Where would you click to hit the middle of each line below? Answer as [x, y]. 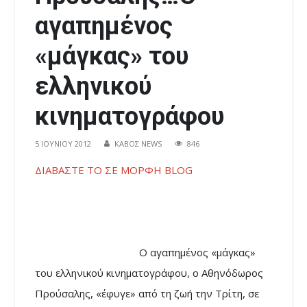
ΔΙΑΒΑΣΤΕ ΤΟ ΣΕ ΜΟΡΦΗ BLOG [125, 170]
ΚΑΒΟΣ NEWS [138, 144]
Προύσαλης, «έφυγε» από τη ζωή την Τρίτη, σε [147, 294]
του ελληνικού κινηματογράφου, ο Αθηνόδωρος [149, 273]
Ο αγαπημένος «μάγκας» [145, 253]
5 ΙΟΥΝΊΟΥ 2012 [63, 144]
